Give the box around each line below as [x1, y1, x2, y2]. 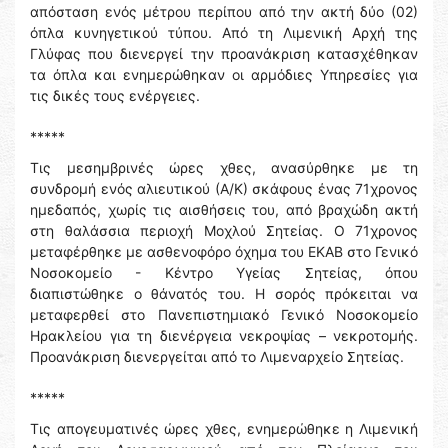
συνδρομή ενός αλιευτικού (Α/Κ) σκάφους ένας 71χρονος [30, 180, 418, 198]
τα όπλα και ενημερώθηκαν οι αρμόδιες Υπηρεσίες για [30, 66, 418, 84]
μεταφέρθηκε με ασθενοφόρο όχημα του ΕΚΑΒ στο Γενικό [30, 243, 418, 261]
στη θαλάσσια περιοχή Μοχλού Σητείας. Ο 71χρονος [30, 222, 418, 240]
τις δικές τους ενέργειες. [30, 87, 200, 105]
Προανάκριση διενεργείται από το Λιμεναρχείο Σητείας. [30, 348, 404, 366]
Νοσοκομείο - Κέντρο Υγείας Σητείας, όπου [30, 264, 418, 282]
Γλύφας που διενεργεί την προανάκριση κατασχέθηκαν [30, 45, 418, 63]
